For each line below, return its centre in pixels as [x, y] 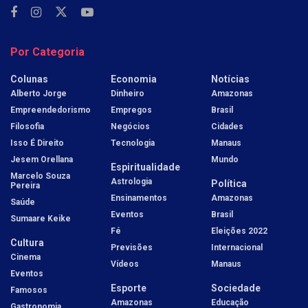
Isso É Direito [37, 143]
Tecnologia [133, 143]
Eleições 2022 [239, 231]
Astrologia [131, 182]
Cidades [227, 127]
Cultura [27, 243]
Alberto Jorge [38, 94]
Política [229, 184]
